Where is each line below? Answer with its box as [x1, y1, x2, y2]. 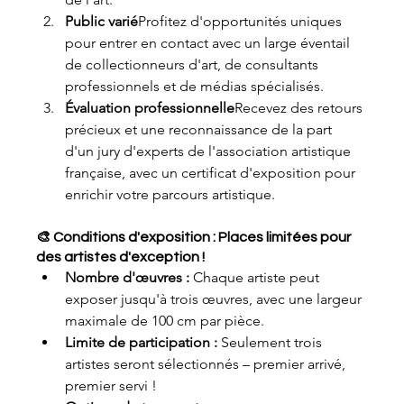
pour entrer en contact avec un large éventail [65, 33, 354, 51]
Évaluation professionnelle [65, 98, 235, 116]
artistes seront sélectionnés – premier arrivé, [65, 354, 350, 372]
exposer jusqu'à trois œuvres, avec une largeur [65, 289, 366, 308]
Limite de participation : [65, 333, 218, 351]
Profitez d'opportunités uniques [138, 12, 346, 30]
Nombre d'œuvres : [65, 268, 190, 286]
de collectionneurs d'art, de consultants [65, 55, 323, 73]
